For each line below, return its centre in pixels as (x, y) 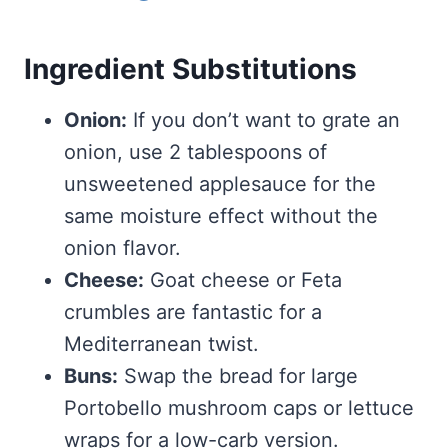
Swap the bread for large (238, 376)
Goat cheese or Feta (243, 280)
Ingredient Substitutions (190, 69)
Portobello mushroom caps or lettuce (239, 408)
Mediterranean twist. (161, 344)
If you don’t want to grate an (263, 120)
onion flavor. (122, 248)
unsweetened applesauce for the (220, 184)
